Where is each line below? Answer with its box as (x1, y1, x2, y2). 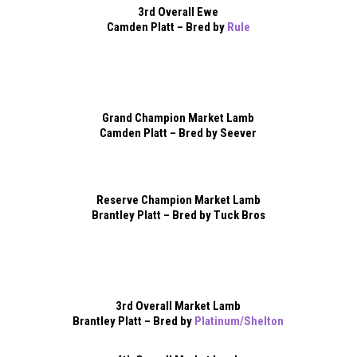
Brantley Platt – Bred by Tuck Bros (91, 207, 265, 222)
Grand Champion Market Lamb (102, 110, 255, 125)
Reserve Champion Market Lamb (96, 192, 261, 207)
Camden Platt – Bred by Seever (100, 125, 257, 140)
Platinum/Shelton (194, 313, 284, 328)
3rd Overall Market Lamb (116, 298, 241, 313)
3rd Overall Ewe (138, 4, 219, 19)
